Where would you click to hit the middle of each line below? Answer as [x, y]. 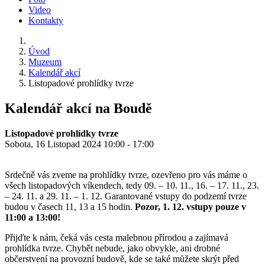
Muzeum [45, 62]
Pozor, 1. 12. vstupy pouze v [190, 206]
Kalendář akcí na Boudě [78, 108]
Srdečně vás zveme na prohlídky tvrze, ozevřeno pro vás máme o [126, 174]
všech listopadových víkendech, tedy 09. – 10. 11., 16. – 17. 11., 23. [132, 185]
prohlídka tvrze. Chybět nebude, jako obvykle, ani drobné [112, 248]
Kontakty [46, 20]
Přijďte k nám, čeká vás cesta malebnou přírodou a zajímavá [117, 237]
